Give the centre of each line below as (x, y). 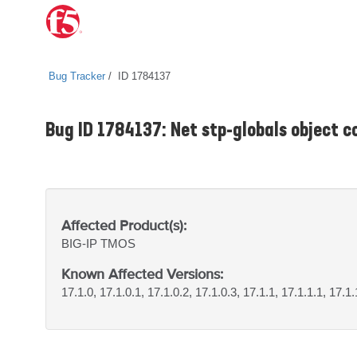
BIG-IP (81, 243)
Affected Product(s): (124, 225)
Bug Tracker (77, 76)
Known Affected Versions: (142, 274)
